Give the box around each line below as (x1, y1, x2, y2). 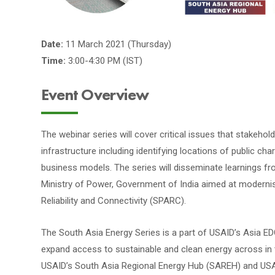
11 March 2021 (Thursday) (66, 39, 171, 50)
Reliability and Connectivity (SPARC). (41, 195, 186, 207)
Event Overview (41, 84, 149, 106)
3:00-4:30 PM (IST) (68, 55, 142, 67)
